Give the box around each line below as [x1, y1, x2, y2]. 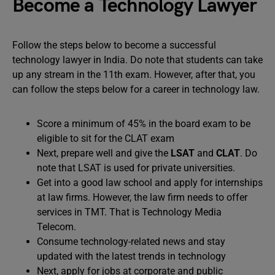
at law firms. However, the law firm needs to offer [37, 192, 247, 203]
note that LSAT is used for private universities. [37, 162, 235, 174]
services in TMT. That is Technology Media [37, 206, 222, 218]
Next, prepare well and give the [37, 147, 171, 159]
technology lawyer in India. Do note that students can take [12, 54, 263, 66]
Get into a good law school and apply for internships [37, 177, 263, 188]
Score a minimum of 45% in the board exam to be [37, 118, 250, 130]
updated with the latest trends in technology [37, 250, 228, 262]
